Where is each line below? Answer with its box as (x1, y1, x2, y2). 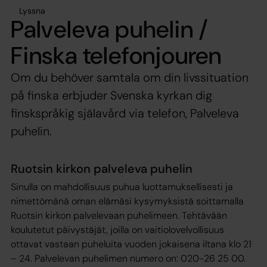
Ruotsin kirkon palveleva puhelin (11, 160, 193, 176)
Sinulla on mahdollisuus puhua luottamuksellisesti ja (11, 180, 233, 193)
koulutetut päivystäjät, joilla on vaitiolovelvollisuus (11, 223, 224, 236)
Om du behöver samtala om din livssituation (11, 69, 249, 85)
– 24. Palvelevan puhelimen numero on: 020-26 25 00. (11, 252, 246, 265)
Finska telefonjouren (11, 39, 222, 71)
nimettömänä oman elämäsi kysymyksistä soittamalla (11, 194, 244, 207)
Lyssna (19, 5, 45, 16)
